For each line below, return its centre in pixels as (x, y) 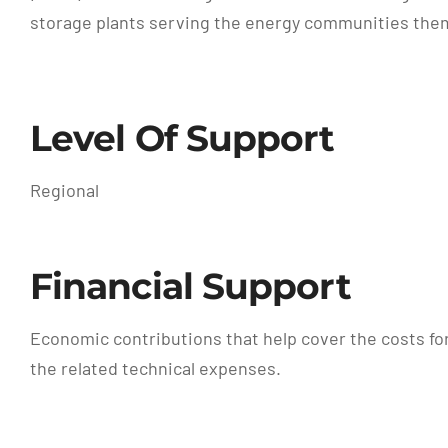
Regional (64, 189)
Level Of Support (182, 137)
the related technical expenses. (155, 367)
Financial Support (190, 285)
